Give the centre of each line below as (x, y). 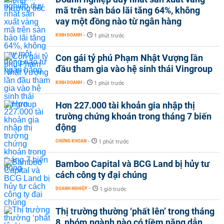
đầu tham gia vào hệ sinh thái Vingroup (134, 69)
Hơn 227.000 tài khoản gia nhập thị (125, 105)
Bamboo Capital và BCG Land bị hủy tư (132, 164)
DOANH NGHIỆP (71, 188)
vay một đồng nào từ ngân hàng (118, 21)
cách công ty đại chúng (101, 175)
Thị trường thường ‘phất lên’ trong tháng (135, 211)
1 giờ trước (113, 189)
